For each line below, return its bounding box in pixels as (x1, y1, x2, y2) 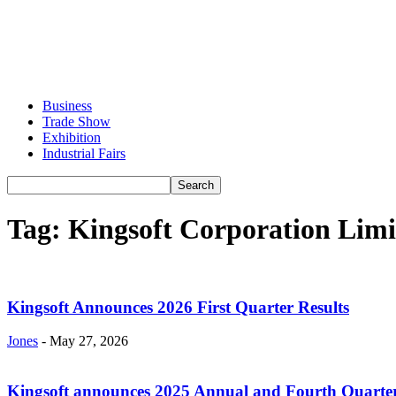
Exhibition (42, 130, 101, 145)
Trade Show (42, 114, 110, 129)
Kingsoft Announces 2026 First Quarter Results (7, 297, 349, 316)
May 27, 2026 (49, 333, 128, 349)
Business (42, 98, 92, 113)
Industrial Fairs (42, 146, 126, 161)
